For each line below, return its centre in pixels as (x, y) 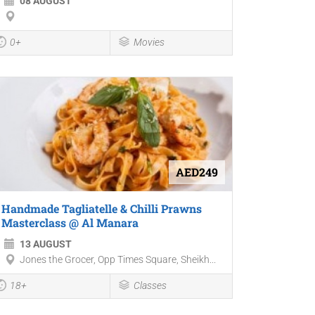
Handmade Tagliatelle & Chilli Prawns (102, 208)
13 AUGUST (46, 244)
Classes (150, 285)
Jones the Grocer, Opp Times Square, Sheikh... (118, 259)
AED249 (197, 172)
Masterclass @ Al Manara (70, 222)
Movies (149, 43)
